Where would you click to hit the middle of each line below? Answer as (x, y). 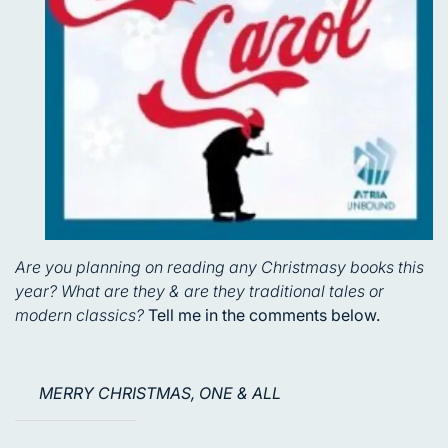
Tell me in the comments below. (264, 315)
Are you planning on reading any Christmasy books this (219, 267)
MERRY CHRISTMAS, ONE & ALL (160, 393)
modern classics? (81, 315)
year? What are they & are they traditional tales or (199, 291)
